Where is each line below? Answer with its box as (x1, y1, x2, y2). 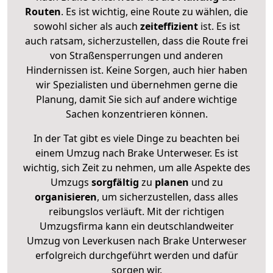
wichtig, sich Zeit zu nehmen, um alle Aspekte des (23, 160, 250, 174)
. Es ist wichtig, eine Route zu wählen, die (61, 4, 248, 18)
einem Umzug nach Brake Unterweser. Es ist (35, 146, 238, 160)
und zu (188, 175, 223, 189)
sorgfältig (91, 175, 139, 189)
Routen (25, 4, 61, 18)
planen (154, 175, 189, 189)
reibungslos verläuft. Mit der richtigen (49, 204, 224, 218)
